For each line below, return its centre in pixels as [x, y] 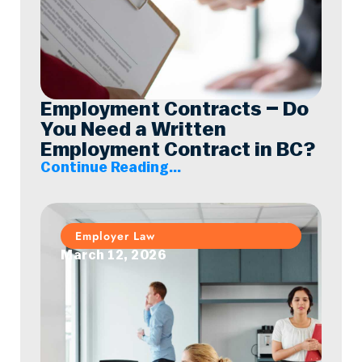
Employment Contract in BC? [178, 150]
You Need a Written [133, 130]
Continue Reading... [111, 167]
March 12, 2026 [114, 255]
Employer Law [115, 236]
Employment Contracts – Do [175, 109]
